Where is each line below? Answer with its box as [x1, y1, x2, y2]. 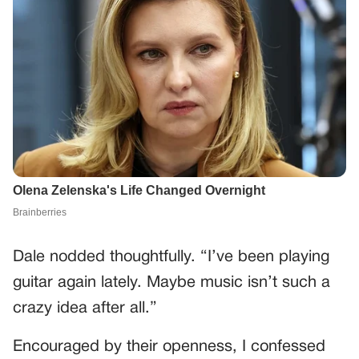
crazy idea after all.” [13, 301, 157, 316]
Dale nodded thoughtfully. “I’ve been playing [13, 249, 329, 264]
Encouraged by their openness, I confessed [13, 339, 325, 354]
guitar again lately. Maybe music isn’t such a [13, 275, 330, 290]
